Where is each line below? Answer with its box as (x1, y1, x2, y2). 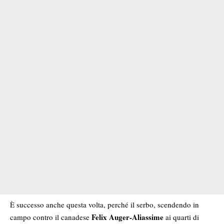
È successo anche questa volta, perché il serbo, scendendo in (10, 199, 199, 209)
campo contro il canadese (10, 211, 91, 222)
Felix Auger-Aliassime (91, 211, 163, 222)
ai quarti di (163, 211, 199, 222)
